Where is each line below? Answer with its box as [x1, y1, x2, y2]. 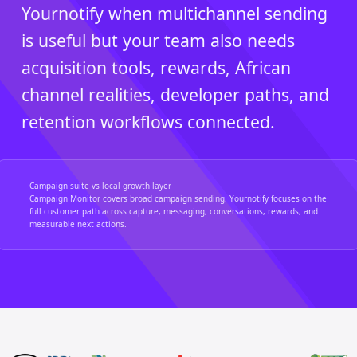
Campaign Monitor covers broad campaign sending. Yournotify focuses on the [29, 193, 327, 204]
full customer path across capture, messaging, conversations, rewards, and [29, 206, 318, 217]
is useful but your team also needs [22, 29, 295, 52]
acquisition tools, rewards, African [22, 56, 291, 79]
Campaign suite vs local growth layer [29, 180, 171, 191]
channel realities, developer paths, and [22, 83, 329, 106]
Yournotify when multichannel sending [22, 2, 328, 25]
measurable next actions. [29, 218, 127, 229]
